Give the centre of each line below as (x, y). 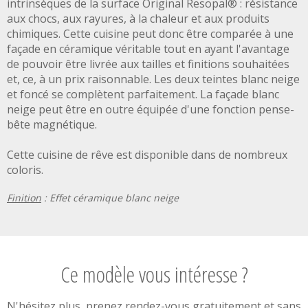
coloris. (25, 170)
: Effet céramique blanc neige (110, 198)
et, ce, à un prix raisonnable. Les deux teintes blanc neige (153, 79)
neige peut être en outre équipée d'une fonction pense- (151, 109)
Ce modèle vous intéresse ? (154, 274)
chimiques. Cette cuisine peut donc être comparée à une (150, 34)
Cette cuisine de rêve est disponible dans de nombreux (147, 155)
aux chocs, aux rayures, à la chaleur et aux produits (138, 19)
